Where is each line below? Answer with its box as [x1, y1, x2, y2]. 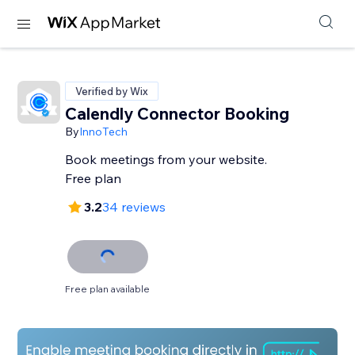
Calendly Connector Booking [65, 103, 290, 124]
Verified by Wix [75, 85, 149, 97]
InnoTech [79, 124, 128, 139]
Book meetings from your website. [65, 151, 268, 167]
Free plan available [65, 283, 151, 295]
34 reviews [102, 199, 166, 215]
